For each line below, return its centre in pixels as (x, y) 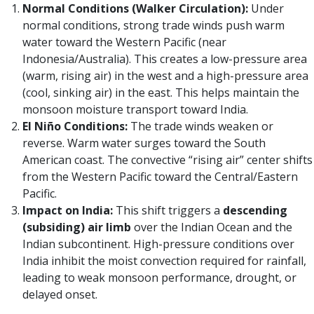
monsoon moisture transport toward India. (135, 110)
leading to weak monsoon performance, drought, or (159, 278)
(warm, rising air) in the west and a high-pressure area (165, 76)
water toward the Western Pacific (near (124, 42)
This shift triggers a (168, 211)
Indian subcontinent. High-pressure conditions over (158, 244)
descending (255, 211)
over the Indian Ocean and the (212, 227)
